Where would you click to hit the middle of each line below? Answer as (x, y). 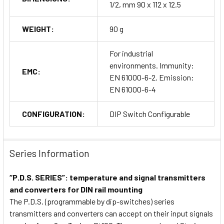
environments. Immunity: (152, 65)
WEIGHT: (38, 29)
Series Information (49, 153)
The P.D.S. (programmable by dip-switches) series (92, 201)
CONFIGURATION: (53, 114)
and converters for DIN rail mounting (76, 189)
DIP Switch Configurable (150, 114)
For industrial (131, 53)
